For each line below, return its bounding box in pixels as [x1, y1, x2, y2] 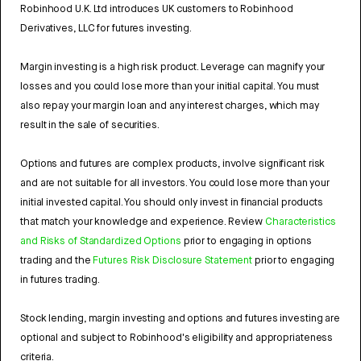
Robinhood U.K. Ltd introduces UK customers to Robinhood [20, 2, 293, 16]
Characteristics [265, 214, 336, 229]
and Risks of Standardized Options [20, 234, 181, 248]
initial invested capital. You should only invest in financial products [20, 195, 323, 210]
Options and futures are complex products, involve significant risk [20, 156, 326, 171]
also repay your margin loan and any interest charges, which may [20, 98, 319, 113]
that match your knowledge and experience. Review [20, 214, 266, 229]
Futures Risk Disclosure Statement [93, 253, 253, 268]
